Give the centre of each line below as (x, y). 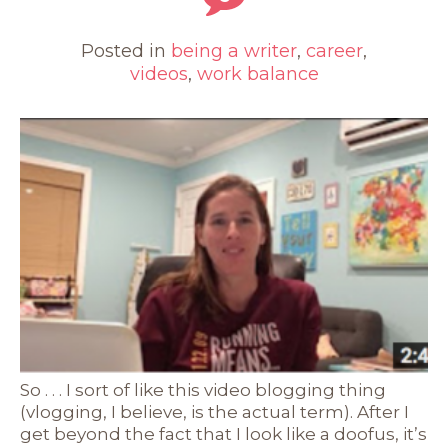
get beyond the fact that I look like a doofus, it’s (223, 434)
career (334, 51)
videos (158, 74)
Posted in (126, 51)
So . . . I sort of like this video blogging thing (203, 390)
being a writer (234, 51)
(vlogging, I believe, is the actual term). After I (214, 412)
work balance (257, 74)
